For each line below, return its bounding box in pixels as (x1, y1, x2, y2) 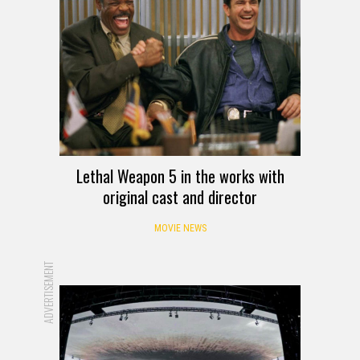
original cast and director (103, 185, 257, 210)
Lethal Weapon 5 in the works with (76, 164, 284, 189)
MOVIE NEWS (153, 223, 207, 235)
